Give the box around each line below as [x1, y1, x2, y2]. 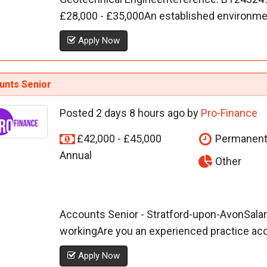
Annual [59, 149, 92, 162]
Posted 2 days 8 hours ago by [59, 107, 201, 120]
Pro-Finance [200, 107, 257, 120]
